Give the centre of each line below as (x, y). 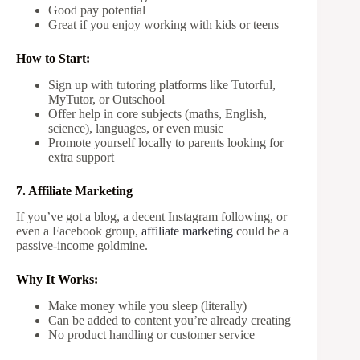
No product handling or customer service (151, 335)
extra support (81, 157)
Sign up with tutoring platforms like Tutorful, (162, 84)
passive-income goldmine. (82, 246)
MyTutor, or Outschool (106, 99)
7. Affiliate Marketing (74, 190)
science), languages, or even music (136, 128)
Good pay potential (97, 10)
